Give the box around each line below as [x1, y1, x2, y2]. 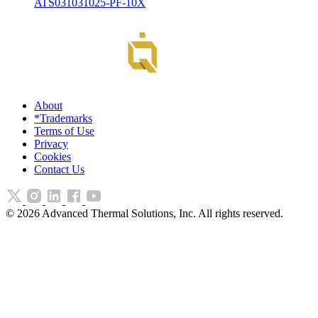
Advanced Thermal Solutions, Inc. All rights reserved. [40, 207, 283, 219]
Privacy [34, 137, 68, 150]
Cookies [34, 150, 71, 163]
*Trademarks [34, 111, 92, 124]
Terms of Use [34, 124, 94, 137]
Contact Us [34, 163, 84, 175]
